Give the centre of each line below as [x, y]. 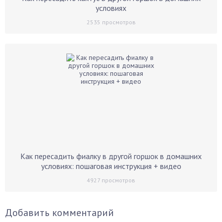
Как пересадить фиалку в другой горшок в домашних [111, 156]
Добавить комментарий [59, 213]
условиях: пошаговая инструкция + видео [111, 166]
